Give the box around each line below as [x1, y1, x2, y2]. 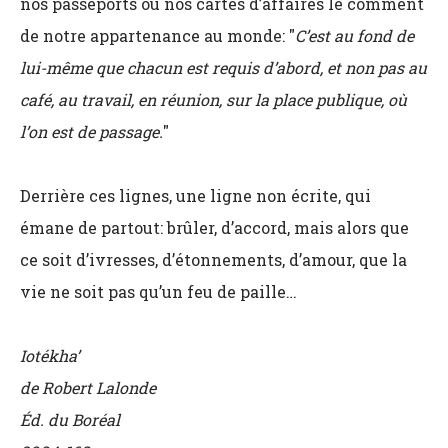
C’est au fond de [295, 25, 414, 46]
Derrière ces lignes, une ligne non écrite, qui [20, 185, 371, 206]
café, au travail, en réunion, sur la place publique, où [20, 89, 407, 110]
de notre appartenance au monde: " [20, 25, 295, 46]
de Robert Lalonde [20, 377, 156, 398]
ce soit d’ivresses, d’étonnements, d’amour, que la [20, 249, 407, 270]
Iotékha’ [20, 345, 79, 366]
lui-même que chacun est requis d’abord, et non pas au [20, 57, 427, 78]
